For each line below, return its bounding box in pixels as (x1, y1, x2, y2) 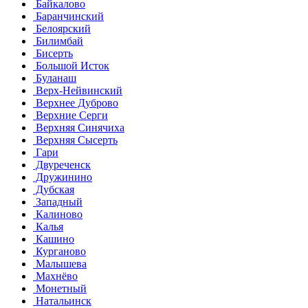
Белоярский (33, 22, 91, 34)
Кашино (33, 232, 74, 245)
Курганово (33, 245, 86, 257)
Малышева (33, 257, 87, 269)
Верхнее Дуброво (33, 96, 118, 109)
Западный (33, 195, 82, 208)
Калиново (33, 208, 82, 220)
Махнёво (33, 269, 78, 282)
